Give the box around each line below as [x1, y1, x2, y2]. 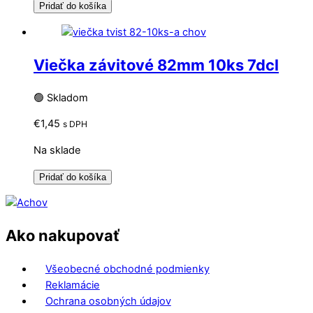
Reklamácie [45, 278, 100, 291]
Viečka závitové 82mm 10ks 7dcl [34, 55, 279, 74]
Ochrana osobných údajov [45, 294, 171, 307]
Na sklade [34, 144, 81, 157]
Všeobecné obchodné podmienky [45, 262, 210, 275]
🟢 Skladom [34, 91, 88, 104]
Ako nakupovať [6, 226, 119, 245]
